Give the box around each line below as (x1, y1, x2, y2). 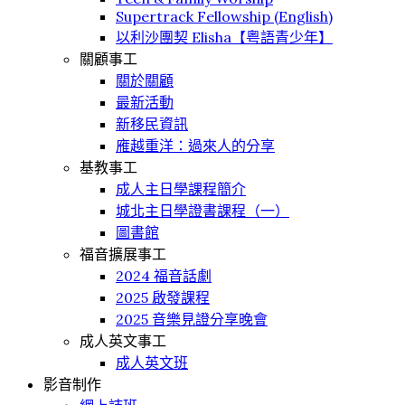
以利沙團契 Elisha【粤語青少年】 (116, 28, 333, 46)
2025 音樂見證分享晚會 (116, 310, 268, 328)
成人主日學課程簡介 (116, 180, 246, 198)
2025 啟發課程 (116, 288, 210, 306)
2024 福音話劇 (116, 267, 212, 285)
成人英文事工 (80, 332, 166, 350)
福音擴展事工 (80, 245, 166, 263)
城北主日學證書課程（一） (116, 202, 289, 220)
